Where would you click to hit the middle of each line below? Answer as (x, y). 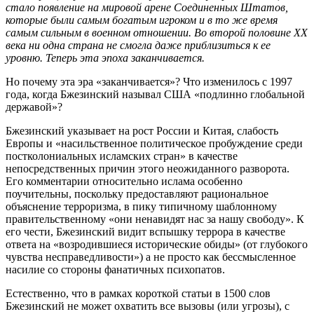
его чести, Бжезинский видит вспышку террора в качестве (145, 231)
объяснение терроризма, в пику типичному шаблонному (141, 206)
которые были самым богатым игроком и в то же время (142, 20)
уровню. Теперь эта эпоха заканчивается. (105, 57)
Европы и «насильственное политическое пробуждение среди (154, 143)
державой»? (34, 107)
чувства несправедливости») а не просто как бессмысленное (151, 257)
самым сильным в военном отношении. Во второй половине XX (157, 32)
